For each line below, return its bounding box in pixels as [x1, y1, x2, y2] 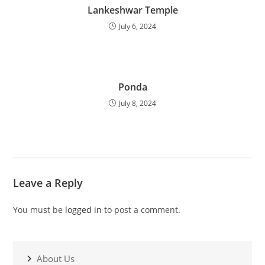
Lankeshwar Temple [87, 4, 178, 17]
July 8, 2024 [119, 98, 156, 109]
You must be [13, 204, 66, 216]
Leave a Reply [13, 176, 83, 190]
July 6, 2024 [119, 21, 156, 32]
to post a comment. [102, 204, 181, 216]
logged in [65, 204, 102, 216]
